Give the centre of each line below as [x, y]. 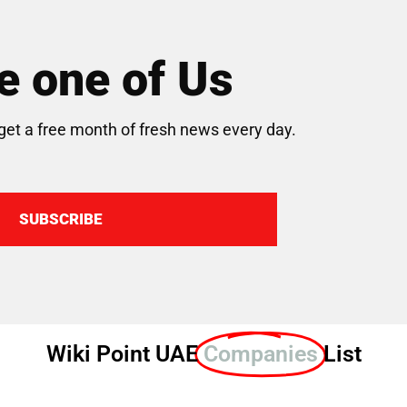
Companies [260, 354]
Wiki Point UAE [124, 354]
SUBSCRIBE [60, 218]
